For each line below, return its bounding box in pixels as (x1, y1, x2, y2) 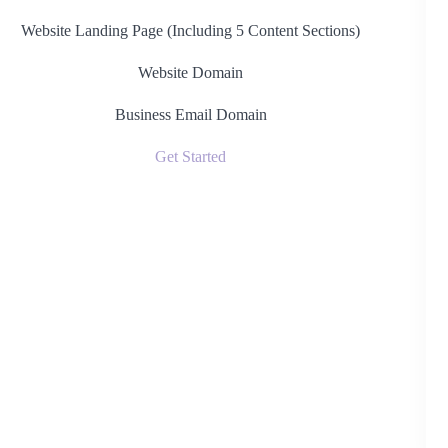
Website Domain (138, 64, 244, 81)
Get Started (155, 148, 227, 165)
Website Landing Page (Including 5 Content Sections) (21, 22, 361, 39)
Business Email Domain (114, 106, 267, 123)
